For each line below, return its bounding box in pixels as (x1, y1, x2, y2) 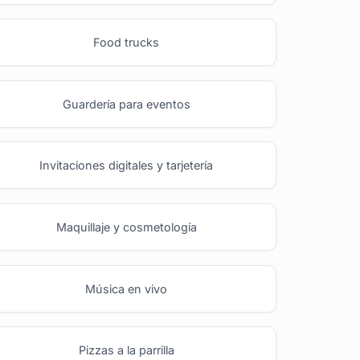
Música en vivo (85, 281, 168, 296)
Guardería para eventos (62, 96, 190, 111)
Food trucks (93, 35, 160, 50)
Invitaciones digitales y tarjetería (39, 158, 214, 173)
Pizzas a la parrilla (78, 343, 174, 358)
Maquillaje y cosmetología (55, 219, 197, 234)
